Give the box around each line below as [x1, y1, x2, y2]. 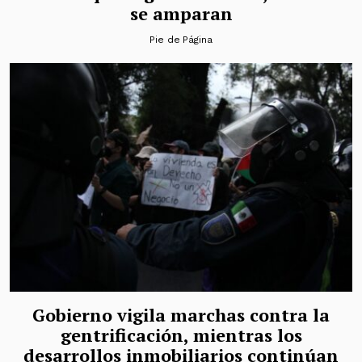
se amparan [129, 2, 233, 26]
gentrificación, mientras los [60, 322, 302, 347]
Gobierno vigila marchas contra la [32, 302, 330, 326]
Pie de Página [149, 34, 213, 46]
